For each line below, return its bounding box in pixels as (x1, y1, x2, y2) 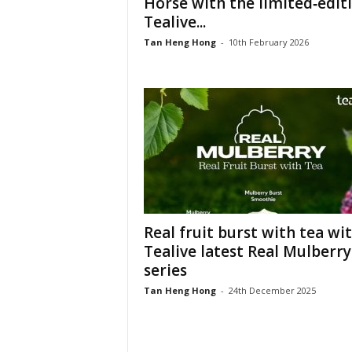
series (143, 260, 187, 280)
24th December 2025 (228, 284, 316, 296)
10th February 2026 (228, 36, 309, 48)
